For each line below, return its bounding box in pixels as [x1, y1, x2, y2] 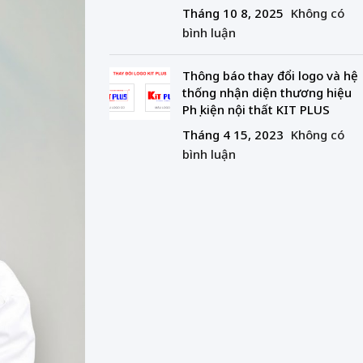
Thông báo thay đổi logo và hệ [181, 67, 358, 84]
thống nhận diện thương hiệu [181, 84, 352, 101]
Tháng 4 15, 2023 [181, 126, 284, 143]
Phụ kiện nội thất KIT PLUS [181, 101, 330, 118]
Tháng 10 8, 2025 [181, 5, 284, 22]
